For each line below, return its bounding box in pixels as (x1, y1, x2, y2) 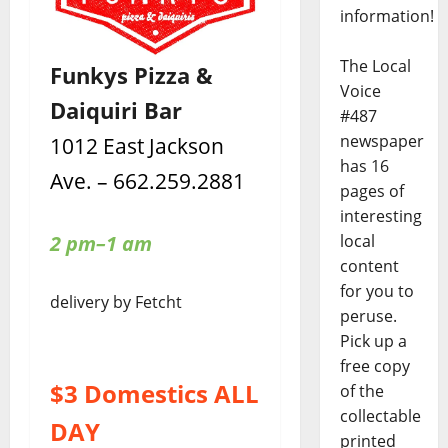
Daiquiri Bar (50, 95, 182, 126)
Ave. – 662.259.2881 (50, 166, 245, 196)
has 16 (339, 155, 389, 178)
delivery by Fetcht (50, 291, 182, 314)
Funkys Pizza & (50, 60, 213, 91)
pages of (339, 180, 404, 203)
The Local (339, 55, 411, 78)
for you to (339, 280, 414, 303)
